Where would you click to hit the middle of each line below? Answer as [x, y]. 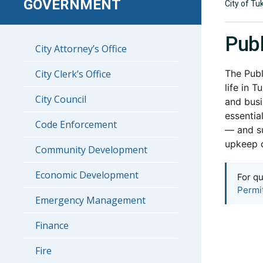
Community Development [91, 150]
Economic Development [87, 175]
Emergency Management [90, 200]
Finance [52, 225]
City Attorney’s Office [81, 49]
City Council [61, 99]
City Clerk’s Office [73, 74]
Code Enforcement [76, 124]
